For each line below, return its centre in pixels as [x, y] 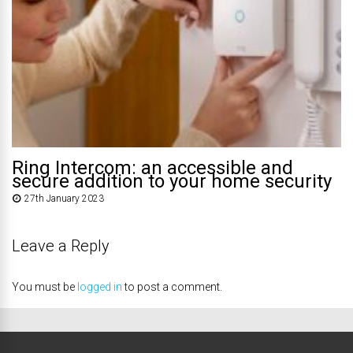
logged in [100, 287]
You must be [45, 287]
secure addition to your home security [172, 182]
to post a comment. [172, 287]
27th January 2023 [64, 199]
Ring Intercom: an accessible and [152, 168]
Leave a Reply [61, 246]
